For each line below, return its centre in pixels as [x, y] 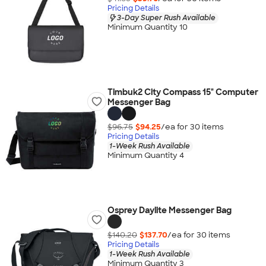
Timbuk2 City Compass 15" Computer [183, 92]
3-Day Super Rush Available [166, 18]
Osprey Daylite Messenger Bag [169, 210]
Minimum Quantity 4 [145, 156]
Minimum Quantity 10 [147, 27]
